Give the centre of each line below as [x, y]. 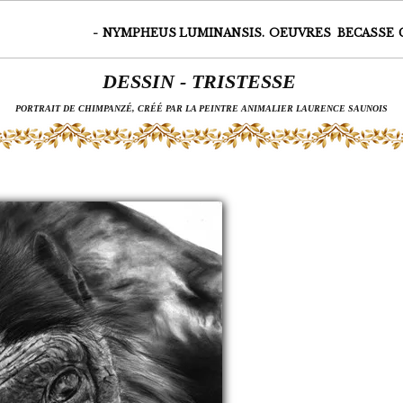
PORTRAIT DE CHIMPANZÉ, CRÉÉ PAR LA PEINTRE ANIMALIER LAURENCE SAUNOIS [201, 108]
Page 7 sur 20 [205, 176]
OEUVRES [301, 33]
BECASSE [366, 33]
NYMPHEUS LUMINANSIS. [184, 33]
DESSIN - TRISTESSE [201, 81]
